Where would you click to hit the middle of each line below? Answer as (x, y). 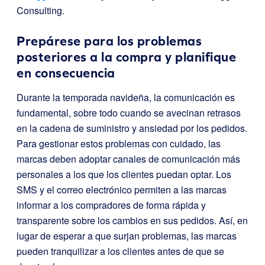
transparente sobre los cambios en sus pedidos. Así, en (132, 220)
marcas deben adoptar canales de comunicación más (128, 159)
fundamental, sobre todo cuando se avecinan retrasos (129, 112)
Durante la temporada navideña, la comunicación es (126, 97)
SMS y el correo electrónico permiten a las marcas (122, 189)
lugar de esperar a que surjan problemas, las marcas (127, 235)
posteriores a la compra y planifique (126, 57)
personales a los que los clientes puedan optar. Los (124, 174)
